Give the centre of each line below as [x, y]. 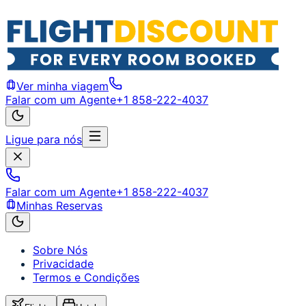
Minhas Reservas [59, 206]
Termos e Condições [86, 277]
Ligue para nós [44, 139]
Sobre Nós [60, 250]
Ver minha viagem [62, 86]
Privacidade [63, 264]
